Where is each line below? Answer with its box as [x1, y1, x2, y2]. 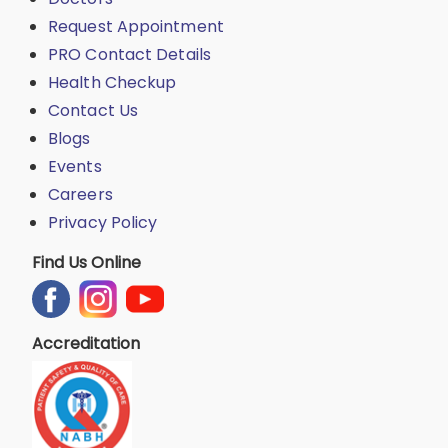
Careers [48, 182, 113, 206]
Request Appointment [48, 14, 224, 38]
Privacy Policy [48, 210, 158, 234]
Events [48, 154, 102, 178]
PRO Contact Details [48, 42, 211, 66]
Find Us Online [32, 250, 141, 274]
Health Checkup [48, 70, 177, 94]
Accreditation [32, 331, 140, 355]
